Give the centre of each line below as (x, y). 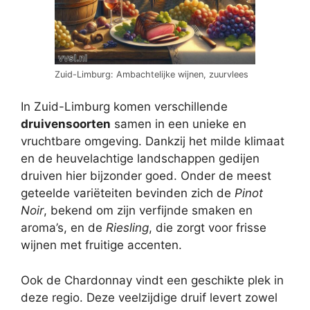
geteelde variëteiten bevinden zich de (128, 193)
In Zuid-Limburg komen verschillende (124, 107)
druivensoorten (66, 124)
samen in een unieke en (179, 124)
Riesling (127, 228)
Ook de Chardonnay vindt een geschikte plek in (152, 280)
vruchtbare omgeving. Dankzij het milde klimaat (153, 142)
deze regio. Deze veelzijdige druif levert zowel (149, 297)
